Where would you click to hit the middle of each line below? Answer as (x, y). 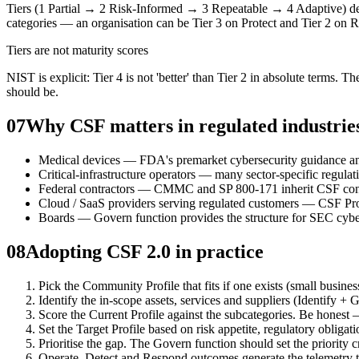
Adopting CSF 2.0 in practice (145, 251)
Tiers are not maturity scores (77, 50)
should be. (32, 92)
